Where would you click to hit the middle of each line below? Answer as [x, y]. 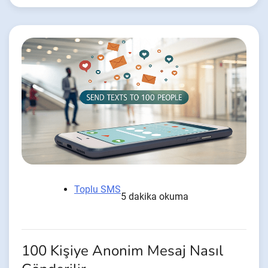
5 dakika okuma [155, 196]
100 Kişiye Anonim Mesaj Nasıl [122, 251]
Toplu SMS [98, 189]
